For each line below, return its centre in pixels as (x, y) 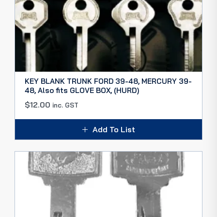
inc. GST (65, 105)
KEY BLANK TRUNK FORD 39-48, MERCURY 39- (108, 81)
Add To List (114, 129)
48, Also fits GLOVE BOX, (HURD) (82, 90)
